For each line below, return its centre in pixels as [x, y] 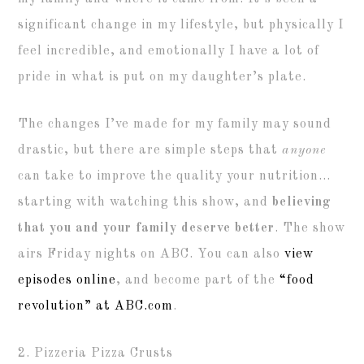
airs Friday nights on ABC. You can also [152, 254]
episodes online [67, 280]
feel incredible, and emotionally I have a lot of [169, 51]
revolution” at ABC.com [96, 306]
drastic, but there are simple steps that [150, 150]
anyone [305, 150]
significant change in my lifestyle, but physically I [181, 25]
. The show [310, 228]
